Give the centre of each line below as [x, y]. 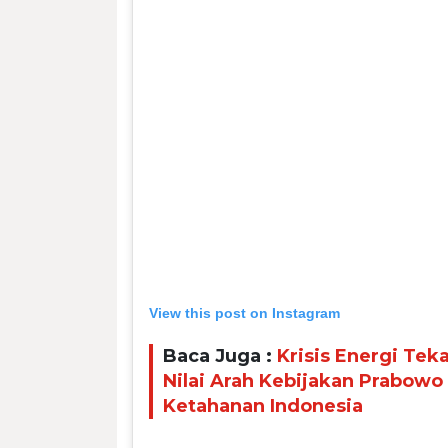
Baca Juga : [220, 356]
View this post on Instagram [244, 312]
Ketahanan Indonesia [263, 406]
